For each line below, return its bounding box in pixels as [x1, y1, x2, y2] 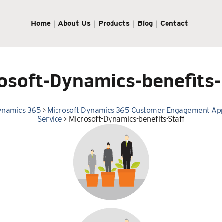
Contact [160, 18, 189, 28]
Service [37, 114, 62, 124]
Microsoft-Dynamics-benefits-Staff [68, 114, 185, 124]
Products [98, 18, 130, 28]
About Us [58, 18, 91, 28]
